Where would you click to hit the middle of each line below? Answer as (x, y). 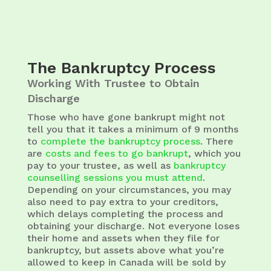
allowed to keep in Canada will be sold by (126, 262)
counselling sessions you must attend (115, 177)
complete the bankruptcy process (120, 141)
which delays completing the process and (125, 214)
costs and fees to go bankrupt (116, 153)
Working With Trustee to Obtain (113, 83)
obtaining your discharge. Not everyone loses (133, 226)
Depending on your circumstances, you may (129, 189)
